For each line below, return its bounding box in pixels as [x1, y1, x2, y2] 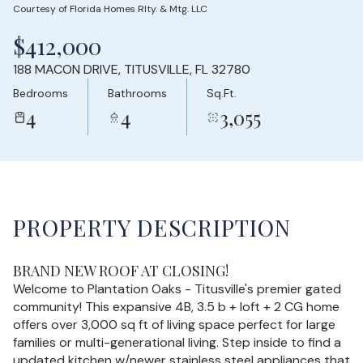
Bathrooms [108, 85, 167, 100]
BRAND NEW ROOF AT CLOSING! [13, 261, 228, 280]
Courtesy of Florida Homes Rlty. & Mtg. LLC [13, 2, 207, 15]
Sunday [80, 12, 121, 28]
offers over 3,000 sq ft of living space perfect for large [13, 316, 335, 333]
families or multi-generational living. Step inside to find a [13, 334, 341, 351]
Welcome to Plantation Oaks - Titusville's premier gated [13, 280, 341, 297]
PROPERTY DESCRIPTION [13, 212, 291, 242]
